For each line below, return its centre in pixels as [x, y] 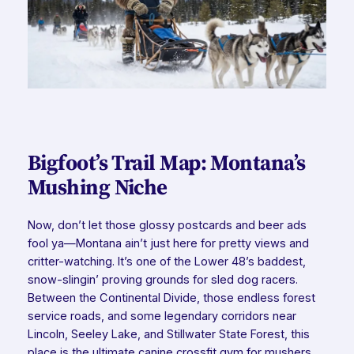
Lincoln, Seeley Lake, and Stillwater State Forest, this [168, 335]
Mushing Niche [97, 186]
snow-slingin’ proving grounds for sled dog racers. [162, 280]
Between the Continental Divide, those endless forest [171, 298]
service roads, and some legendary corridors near [162, 316]
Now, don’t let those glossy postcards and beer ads [167, 226]
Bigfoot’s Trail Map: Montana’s [166, 162]
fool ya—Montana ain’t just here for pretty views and [168, 244]
